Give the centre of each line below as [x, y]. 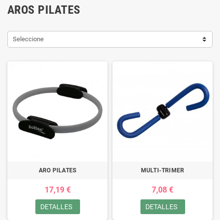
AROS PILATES [44, 10]
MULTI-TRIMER [163, 171]
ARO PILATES [57, 171]
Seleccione [28, 39]
